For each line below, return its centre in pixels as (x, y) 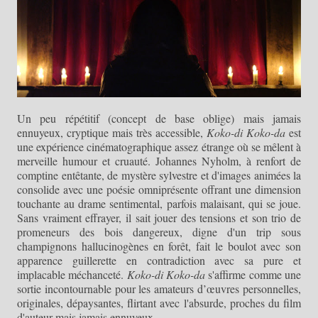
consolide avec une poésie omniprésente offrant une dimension (159, 189)
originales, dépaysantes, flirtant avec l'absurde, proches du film (159, 302)
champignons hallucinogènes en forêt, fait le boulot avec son (159, 246)
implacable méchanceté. (72, 274)
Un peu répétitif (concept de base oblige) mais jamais (159, 118)
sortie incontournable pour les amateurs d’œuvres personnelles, (159, 288)
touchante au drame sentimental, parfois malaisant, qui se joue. (159, 203)
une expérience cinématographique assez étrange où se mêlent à (159, 146)
